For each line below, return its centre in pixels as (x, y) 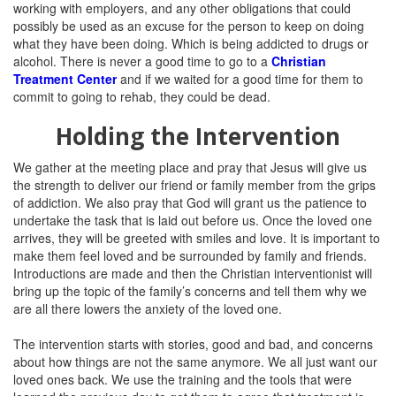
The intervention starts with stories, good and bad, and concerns (193, 344)
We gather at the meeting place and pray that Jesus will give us (190, 167)
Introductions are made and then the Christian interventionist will (193, 273)
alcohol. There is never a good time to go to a (142, 61)
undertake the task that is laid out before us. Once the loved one (193, 220)
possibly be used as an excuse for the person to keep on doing (189, 26)
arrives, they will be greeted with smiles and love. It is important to (197, 238)
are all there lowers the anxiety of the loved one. (148, 308)
